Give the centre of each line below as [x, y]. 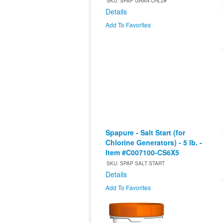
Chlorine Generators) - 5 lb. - [154, 143]
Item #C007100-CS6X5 [142, 153]
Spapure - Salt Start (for [145, 133]
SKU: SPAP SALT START [136, 164]
